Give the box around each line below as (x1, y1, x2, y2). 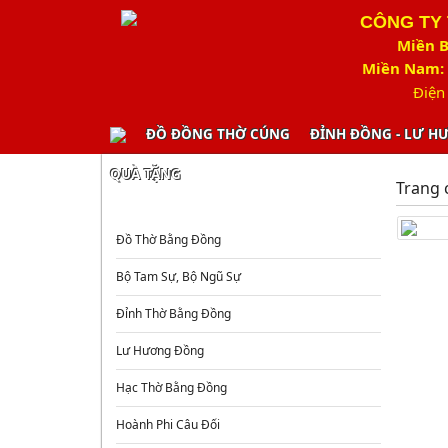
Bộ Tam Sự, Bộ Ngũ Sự (116, 268, 242, 285)
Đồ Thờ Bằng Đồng (116, 231, 222, 248)
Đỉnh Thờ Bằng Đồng (116, 305, 232, 322)
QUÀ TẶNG (110, 165, 181, 183)
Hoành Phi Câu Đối (116, 416, 221, 433)
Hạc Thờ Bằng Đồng (116, 379, 228, 396)
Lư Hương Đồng (116, 342, 205, 359)
